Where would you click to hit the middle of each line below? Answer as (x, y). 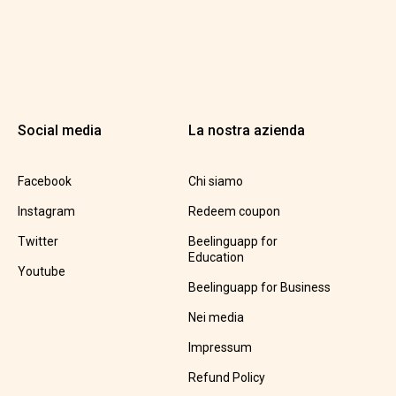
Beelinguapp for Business (259, 287)
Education (216, 257)
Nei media (216, 317)
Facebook (44, 181)
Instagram (46, 211)
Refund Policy (226, 377)
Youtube (41, 271)
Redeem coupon (234, 211)
